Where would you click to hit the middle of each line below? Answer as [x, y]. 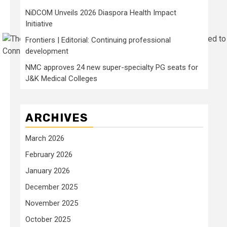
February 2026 [49, 154]
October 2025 [48, 219]
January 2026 [48, 171]
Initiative [39, 24]
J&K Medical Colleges [61, 78]
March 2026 [45, 138]
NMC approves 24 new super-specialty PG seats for [112, 67]
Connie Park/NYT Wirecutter [52, 51]
